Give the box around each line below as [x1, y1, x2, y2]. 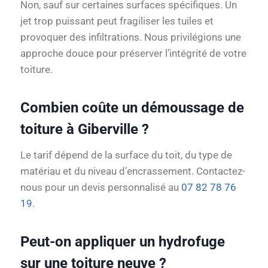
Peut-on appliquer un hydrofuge [20, 233, 225, 251]
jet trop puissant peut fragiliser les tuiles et [20, 15, 214, 28]
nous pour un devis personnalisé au [20, 181, 181, 194]
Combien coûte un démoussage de [20, 99, 244, 117]
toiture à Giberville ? [20, 121, 149, 138]
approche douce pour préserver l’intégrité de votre [20, 47, 246, 60]
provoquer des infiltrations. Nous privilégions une [20, 31, 241, 44]
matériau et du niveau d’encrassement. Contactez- [20, 165, 245, 178]
